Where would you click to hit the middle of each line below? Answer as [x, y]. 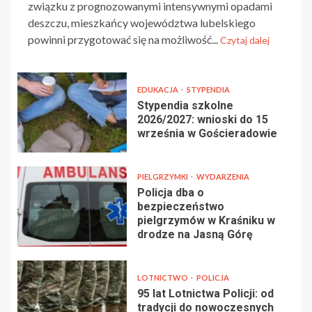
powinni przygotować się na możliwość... [124, 39]
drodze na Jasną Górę [195, 234]
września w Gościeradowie [207, 133]
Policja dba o [170, 192]
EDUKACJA [158, 89]
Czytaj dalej [245, 40]
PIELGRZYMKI [163, 176]
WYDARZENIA [223, 176]
